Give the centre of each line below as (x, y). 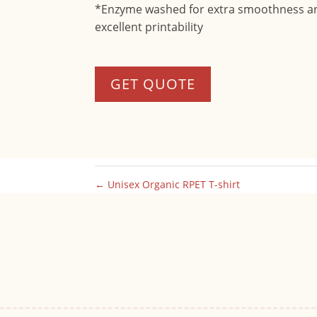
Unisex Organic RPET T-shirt (173, 185)
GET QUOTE (153, 83)
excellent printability (149, 27)
